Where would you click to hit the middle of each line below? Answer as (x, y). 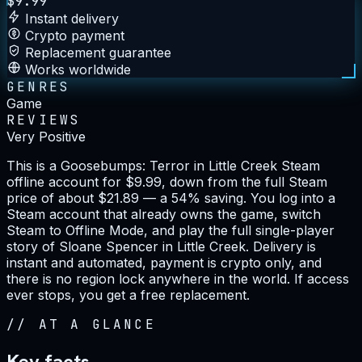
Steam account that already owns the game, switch (164, 214)
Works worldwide (78, 69)
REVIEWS (44, 120)
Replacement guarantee (98, 52)
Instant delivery (72, 18)
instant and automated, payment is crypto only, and (164, 262)
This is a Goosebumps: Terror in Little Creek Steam (163, 165)
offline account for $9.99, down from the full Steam (167, 181)
